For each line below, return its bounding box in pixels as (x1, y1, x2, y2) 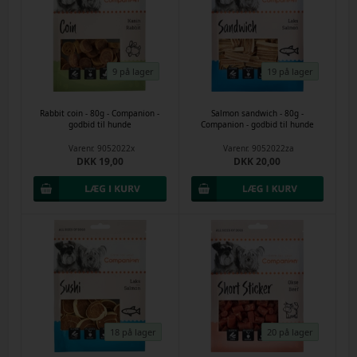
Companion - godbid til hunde (200, 119, 314, 131)
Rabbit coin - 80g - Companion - (40, 108, 160, 120)
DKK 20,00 (233, 155, 281, 169)
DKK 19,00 (76, 155, 124, 169)
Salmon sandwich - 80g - (210, 108, 304, 120)
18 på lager (109, 325, 156, 338)
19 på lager (267, 65, 314, 78)
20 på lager (267, 325, 314, 338)
